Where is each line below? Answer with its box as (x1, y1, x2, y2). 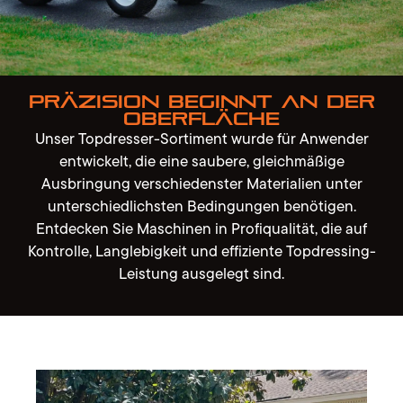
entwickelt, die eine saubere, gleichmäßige (58, 148, 345, 174)
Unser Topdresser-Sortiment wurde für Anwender (34, 126, 369, 151)
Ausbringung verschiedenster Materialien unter (40, 171, 363, 196)
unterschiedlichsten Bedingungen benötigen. (47, 193, 356, 219)
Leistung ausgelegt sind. (119, 261, 284, 286)
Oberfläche (123, 109, 280, 130)
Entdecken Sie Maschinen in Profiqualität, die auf (36, 216, 367, 241)
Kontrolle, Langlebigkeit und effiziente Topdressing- (27, 238, 376, 264)
